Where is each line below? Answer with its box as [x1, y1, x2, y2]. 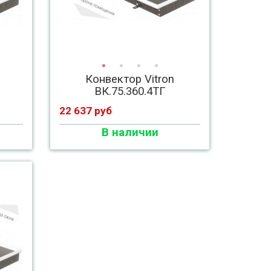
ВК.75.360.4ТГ [94, 85, 166, 98]
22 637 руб [59, 105, 113, 117]
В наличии [101, 126, 158, 139]
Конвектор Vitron [85, 73, 175, 86]
